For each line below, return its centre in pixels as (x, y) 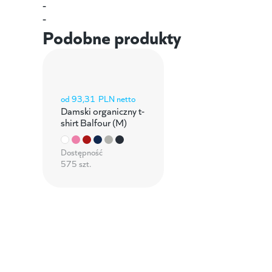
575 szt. (76, 163)
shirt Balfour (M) (93, 122)
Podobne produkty (111, 36)
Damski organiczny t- (102, 110)
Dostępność (81, 152)
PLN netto (117, 98)
